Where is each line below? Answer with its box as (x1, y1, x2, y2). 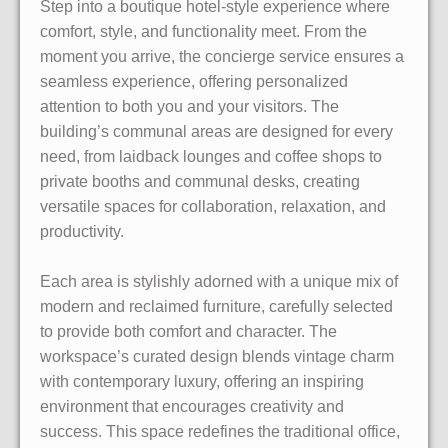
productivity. (40, 222, 124, 240)
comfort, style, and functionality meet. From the (40, 22, 367, 40)
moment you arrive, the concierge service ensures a (40, 47, 404, 65)
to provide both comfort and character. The (40, 322, 337, 340)
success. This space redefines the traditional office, (40, 422, 400, 440)
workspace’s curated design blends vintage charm (40, 347, 394, 365)
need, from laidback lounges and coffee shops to (40, 147, 382, 165)
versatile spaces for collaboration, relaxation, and (40, 197, 386, 215)
